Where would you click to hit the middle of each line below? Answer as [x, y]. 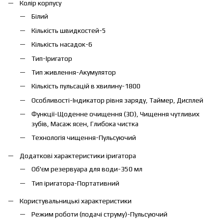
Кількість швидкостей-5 [69, 30]
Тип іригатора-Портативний [75, 183]
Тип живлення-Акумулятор [74, 72]
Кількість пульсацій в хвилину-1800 [86, 86]
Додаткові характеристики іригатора [78, 156]
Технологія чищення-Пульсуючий [84, 138]
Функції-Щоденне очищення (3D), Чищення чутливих [115, 114]
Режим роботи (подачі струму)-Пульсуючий [99, 214]
